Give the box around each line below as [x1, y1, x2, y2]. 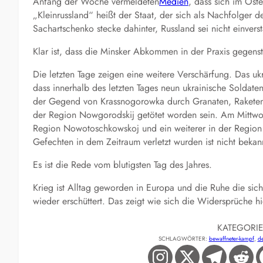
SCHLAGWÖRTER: [158, 234, 209, 243]
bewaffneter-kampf [208, 234, 254, 243]
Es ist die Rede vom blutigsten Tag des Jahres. [33, 157, 212, 171]
